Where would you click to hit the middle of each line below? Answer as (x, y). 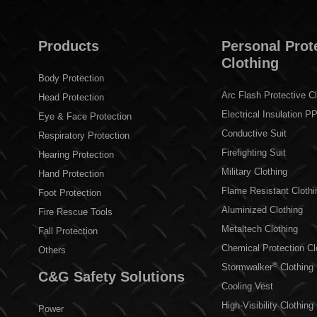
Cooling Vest (247, 287)
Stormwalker (247, 267)
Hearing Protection (76, 155)
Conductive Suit (254, 134)
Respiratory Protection (83, 136)
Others (52, 250)
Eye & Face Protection (85, 117)
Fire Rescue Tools (75, 212)
